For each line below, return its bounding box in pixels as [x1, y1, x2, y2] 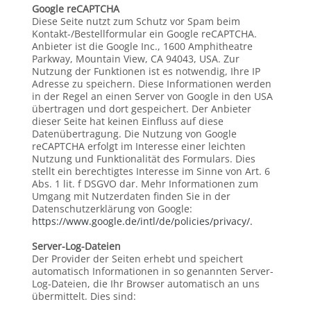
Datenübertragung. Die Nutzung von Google [31, 127, 237, 140]
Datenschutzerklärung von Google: [31, 202, 192, 215]
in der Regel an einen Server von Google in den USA [31, 90, 273, 103]
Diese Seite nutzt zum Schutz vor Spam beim [31, 15, 240, 28]
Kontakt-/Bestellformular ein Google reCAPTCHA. [31, 27, 257, 40]
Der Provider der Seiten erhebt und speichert [31, 252, 243, 265]
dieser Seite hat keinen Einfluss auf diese [31, 115, 224, 128]
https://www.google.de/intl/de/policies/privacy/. [31, 215, 253, 228]
